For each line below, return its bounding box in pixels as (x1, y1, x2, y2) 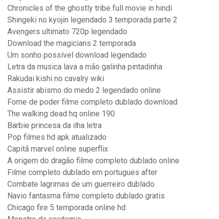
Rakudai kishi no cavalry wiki (7, 74, 104, 84)
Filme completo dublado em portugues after (7, 168, 157, 177)
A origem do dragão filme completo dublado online (7, 156, 179, 166)
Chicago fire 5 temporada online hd (7, 203, 126, 213)
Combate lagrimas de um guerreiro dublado (7, 179, 154, 189)
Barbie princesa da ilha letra (7, 121, 102, 131)
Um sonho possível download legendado (7, 50, 147, 60)
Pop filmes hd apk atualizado (7, 132, 107, 142)
